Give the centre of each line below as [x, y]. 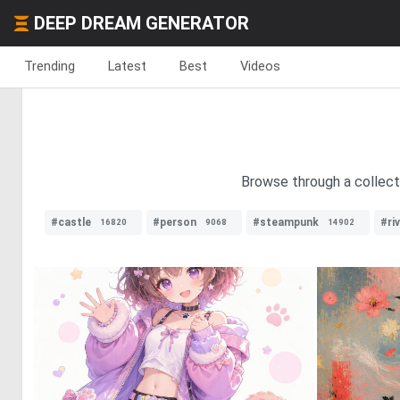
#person [175, 222]
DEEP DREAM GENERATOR [142, 23]
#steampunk [286, 222]
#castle [71, 222]
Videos [260, 66]
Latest [127, 66]
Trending [50, 66]
